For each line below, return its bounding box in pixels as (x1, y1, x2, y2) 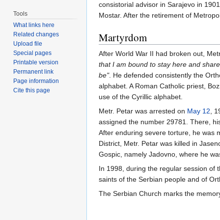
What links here (13, 22, 55, 29)
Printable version (13, 59, 59, 66)
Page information (13, 78, 59, 85)
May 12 (187, 107, 210, 115)
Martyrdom (99, 30, 147, 45)
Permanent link (13, 68, 54, 76)
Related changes (13, 31, 59, 38)
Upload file (13, 40, 43, 48)
